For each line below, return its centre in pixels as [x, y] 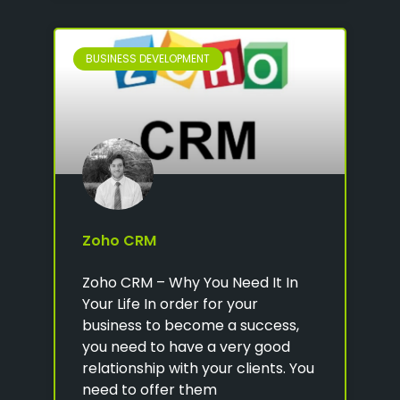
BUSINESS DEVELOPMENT [148, 58]
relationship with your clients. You [198, 368]
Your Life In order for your [170, 304]
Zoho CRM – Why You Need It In [190, 282]
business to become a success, [191, 325]
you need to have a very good [186, 346]
